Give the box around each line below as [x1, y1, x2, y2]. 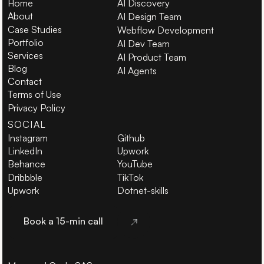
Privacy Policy [7, 101, 65, 114]
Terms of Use [7, 88, 61, 101]
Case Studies [7, 23, 62, 35]
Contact [7, 75, 42, 88]
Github [117, 132, 146, 144]
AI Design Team [117, 11, 182, 23]
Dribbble [7, 171, 42, 183]
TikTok [117, 171, 144, 183]
